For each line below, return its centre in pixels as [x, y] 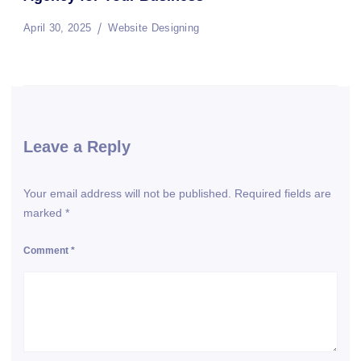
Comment [47, 251]
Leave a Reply [77, 147]
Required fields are [283, 194]
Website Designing [154, 28]
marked [44, 213]
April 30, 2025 [58, 28]
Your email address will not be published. [127, 194]
